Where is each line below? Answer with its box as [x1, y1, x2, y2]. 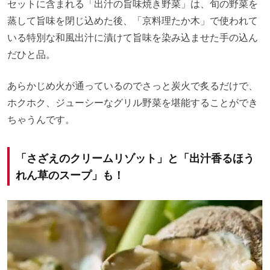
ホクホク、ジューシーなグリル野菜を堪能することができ [7, 95, 258, 109]
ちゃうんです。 [7, 112, 75, 126]
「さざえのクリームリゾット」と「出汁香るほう [16, 150, 254, 165]
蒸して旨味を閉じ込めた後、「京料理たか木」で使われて [7, 13, 258, 27]
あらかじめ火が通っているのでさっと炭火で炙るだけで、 [7, 78, 258, 92]
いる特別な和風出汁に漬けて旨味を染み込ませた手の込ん [7, 30, 258, 44]
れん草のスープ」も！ [16, 167, 124, 182]
